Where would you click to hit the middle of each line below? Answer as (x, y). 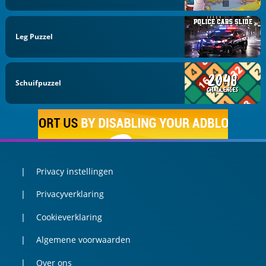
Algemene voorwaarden (83, 240)
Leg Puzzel (34, 36)
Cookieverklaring (69, 217)
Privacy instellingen (75, 171)
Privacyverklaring (70, 194)
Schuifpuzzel (39, 83)
